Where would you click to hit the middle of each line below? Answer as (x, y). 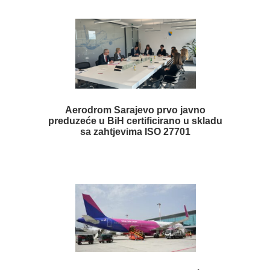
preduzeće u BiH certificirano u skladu (135, 121)
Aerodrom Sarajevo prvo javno (135, 110)
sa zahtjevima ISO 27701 (135, 132)
